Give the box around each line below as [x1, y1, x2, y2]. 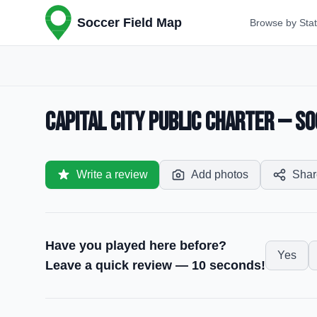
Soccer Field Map [77, 16, 182, 30]
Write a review [76, 168, 148, 180]
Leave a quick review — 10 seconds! [45, 258, 265, 272]
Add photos [191, 168, 248, 180]
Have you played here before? [45, 238, 226, 253]
